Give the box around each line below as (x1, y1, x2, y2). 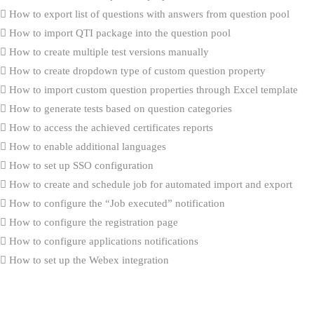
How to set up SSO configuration (6, 159, 153, 171)
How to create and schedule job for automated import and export (6, 178, 292, 190)
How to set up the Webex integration (6, 254, 169, 266)
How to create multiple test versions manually (6, 46, 209, 57)
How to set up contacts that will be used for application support (6, 273, 285, 285)
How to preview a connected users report (6, 292, 189, 303)
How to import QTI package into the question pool (6, 27, 231, 39)
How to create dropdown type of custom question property (6, 64, 266, 76)
